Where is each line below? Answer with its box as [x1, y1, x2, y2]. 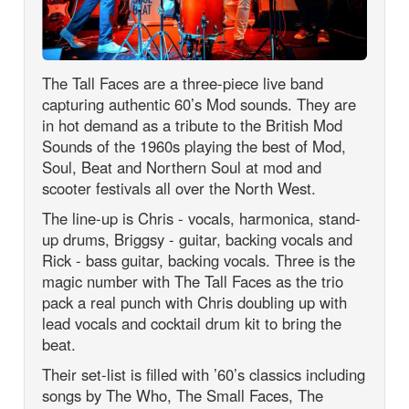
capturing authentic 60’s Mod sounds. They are [42, 92, 357, 115]
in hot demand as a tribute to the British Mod [42, 113, 343, 136]
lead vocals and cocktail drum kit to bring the [42, 311, 342, 334]
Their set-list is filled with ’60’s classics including [42, 362, 366, 385]
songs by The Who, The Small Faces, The [42, 383, 324, 406]
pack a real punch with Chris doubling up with [42, 290, 348, 313]
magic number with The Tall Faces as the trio [42, 269, 344, 292]
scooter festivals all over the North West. [42, 176, 317, 199]
